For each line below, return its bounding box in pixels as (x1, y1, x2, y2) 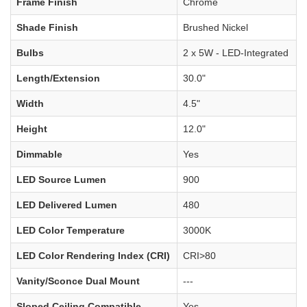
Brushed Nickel (183, 21, 248, 33)
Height (16, 123, 47, 134)
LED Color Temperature (16, 224, 125, 236)
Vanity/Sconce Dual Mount (16, 275, 140, 286)
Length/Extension (16, 72, 100, 84)
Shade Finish (16, 21, 78, 33)
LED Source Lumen (16, 173, 106, 185)
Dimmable (16, 148, 62, 160)
